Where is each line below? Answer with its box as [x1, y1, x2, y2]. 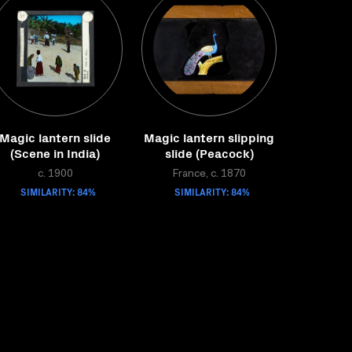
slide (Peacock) [164, 144, 254, 161]
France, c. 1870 [172, 169, 246, 180]
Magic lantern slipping [144, 128, 274, 145]
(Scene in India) [10, 144, 100, 161]
